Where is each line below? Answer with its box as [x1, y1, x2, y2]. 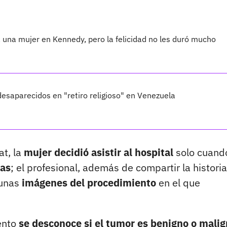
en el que [156, 176, 200, 190]
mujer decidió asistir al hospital [24, 145, 173, 160]
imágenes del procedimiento [22, 176, 156, 190]
